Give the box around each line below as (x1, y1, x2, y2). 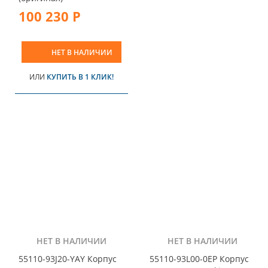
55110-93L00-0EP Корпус (150, 253, 249, 265)
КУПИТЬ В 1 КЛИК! (47, 71, 114, 82)
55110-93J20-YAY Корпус (19, 253, 117, 265)
